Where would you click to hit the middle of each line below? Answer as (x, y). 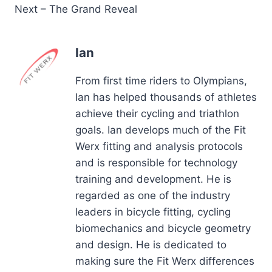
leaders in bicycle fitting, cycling (153, 212)
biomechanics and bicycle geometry (163, 229)
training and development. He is (153, 179)
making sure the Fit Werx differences (165, 261)
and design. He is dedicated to (151, 245)
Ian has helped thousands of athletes (166, 97)
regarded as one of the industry (153, 196)
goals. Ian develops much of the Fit (161, 130)
